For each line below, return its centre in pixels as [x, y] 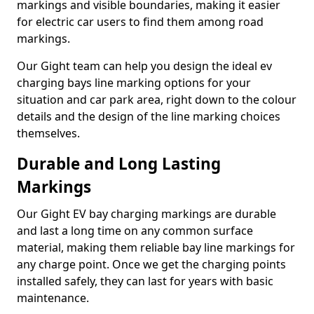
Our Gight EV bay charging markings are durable [146, 214]
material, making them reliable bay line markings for [156, 247]
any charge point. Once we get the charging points [151, 264]
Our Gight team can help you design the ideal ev [144, 66]
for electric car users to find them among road [140, 22]
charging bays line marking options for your [134, 83]
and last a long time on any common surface [135, 231]
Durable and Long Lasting [119, 164]
